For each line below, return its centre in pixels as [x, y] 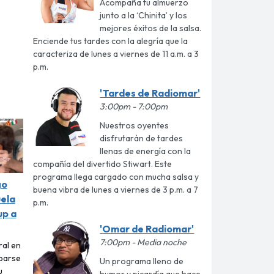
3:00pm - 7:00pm [134, 106]
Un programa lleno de [142, 261]
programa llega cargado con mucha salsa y [116, 176]
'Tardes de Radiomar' [150, 93]
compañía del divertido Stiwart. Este [102, 164]
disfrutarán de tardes [142, 138]
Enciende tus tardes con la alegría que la [110, 41]
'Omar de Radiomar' [147, 228]
